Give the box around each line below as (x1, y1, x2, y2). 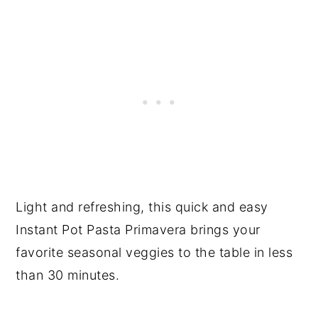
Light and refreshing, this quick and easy (16, 199, 268, 214)
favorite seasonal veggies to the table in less (16, 244, 293, 260)
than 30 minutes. (16, 267, 120, 283)
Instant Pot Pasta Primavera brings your (16, 221, 261, 237)
